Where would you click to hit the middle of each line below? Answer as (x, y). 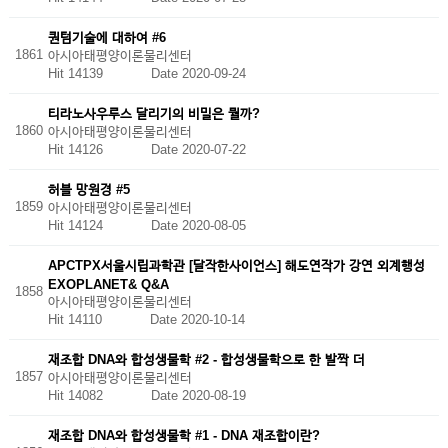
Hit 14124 (99, 225)
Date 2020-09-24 (198, 73)
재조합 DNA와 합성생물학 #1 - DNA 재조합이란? (183, 435)
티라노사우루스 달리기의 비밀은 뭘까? (153, 113)
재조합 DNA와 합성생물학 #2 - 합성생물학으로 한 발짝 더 (206, 359)
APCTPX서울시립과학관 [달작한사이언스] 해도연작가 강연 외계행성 (236, 265)
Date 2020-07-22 (198, 149)
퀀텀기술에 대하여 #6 (106, 37)
